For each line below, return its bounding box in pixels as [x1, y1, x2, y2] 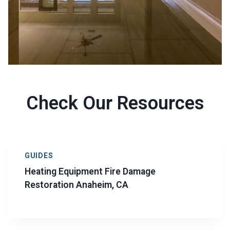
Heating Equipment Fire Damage [25, 166, 156, 177]
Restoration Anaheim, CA [25, 180, 128, 190]
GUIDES [25, 151, 53, 160]
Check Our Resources [26, 92, 204, 114]
